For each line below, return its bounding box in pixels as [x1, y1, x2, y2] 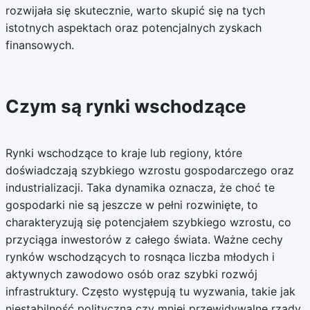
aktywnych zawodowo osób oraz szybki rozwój [5, 267, 257, 281]
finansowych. [5, 38, 74, 52]
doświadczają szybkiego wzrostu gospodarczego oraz [5, 163, 294, 177]
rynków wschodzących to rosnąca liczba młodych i [5, 250, 275, 264]
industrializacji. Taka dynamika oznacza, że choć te [5, 181, 275, 194]
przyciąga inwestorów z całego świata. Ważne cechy [5, 232, 283, 246]
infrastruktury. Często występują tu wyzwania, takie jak [5, 284, 295, 298]
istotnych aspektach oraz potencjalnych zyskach [5, 21, 262, 35]
